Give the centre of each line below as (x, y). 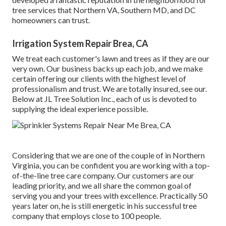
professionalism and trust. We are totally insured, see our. (109, 88)
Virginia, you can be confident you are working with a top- (111, 165)
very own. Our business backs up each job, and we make (107, 68)
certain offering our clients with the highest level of (99, 78)
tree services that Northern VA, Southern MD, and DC (104, 10)
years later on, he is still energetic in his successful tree (104, 205)
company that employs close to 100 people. (87, 215)
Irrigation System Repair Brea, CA (80, 43)
